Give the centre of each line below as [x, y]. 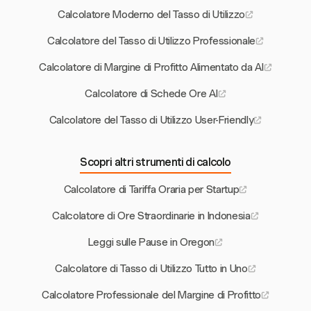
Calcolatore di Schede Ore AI [151, 94]
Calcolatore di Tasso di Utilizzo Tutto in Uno [151, 269]
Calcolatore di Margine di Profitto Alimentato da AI [151, 68]
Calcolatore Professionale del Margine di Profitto [151, 295]
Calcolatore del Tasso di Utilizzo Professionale [151, 41]
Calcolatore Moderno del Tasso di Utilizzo [151, 15]
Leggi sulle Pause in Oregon [151, 243]
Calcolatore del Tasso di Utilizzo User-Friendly [151, 120]
